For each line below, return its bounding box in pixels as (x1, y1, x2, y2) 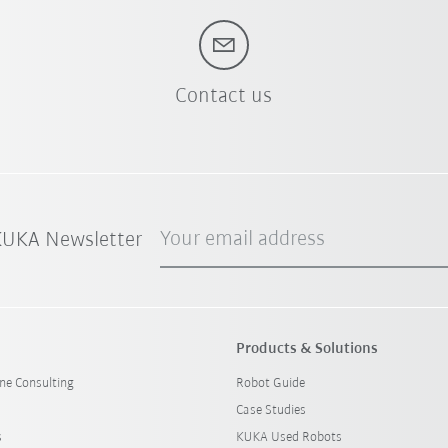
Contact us (175, 84, 273, 108)
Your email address (160, 227, 326, 251)
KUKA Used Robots (235, 429, 342, 445)
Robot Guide (235, 375, 305, 391)
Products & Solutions (235, 340, 378, 357)
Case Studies (235, 402, 306, 418)
